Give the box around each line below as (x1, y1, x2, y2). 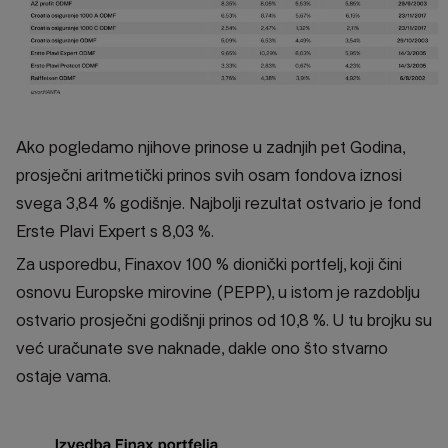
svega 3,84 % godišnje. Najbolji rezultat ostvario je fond (16, 193, 421, 213)
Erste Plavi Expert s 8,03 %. (16, 221, 214, 241)
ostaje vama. (16, 366, 111, 386)
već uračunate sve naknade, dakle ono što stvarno (16, 338, 388, 358)
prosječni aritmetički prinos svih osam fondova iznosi (16, 165, 402, 185)
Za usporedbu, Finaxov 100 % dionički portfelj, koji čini (16, 254, 402, 274)
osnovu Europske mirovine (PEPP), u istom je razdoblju (16, 282, 420, 302)
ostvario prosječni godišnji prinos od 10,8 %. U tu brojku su (16, 310, 432, 330)
